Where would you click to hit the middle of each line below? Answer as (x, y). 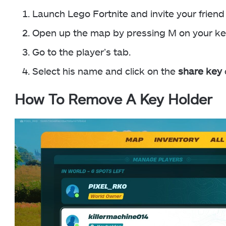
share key (200, 71)
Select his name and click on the (105, 71)
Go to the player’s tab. (81, 51)
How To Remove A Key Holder (114, 99)
